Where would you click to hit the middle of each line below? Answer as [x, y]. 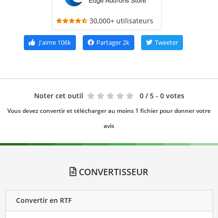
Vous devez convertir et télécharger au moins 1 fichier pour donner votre [109, 110]
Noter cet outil [58, 95]
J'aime [47, 42]
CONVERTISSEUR [112, 172]
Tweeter [166, 42]
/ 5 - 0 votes [165, 95]
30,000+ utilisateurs [121, 20]
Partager [109, 42]
